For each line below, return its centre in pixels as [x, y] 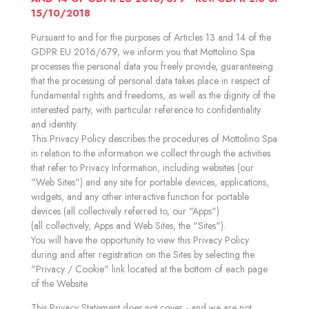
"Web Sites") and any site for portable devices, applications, [150, 182]
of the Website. [60, 283]
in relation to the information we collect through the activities [151, 153]
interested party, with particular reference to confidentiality [146, 110]
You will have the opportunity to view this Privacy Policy [140, 240]
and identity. [54, 124]
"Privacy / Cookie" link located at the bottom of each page [149, 269]
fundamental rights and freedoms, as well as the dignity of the [153, 95]
